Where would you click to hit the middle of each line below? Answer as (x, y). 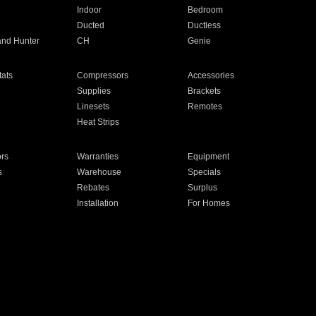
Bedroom (206, 10)
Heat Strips (98, 122)
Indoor (89, 10)
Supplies (93, 91)
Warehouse (99, 172)
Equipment (209, 157)
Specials (205, 172)
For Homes (209, 203)
